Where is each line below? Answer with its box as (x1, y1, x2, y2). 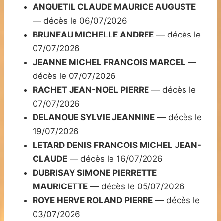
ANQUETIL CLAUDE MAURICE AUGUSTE (33, 2, 196, 12)
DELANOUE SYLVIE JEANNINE (33, 112, 155, 123)
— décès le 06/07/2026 (33, 16, 127, 26)
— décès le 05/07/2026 (88, 182, 184, 192)
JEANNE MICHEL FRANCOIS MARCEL (33, 57, 185, 68)
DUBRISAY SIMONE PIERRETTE (33, 168, 157, 178)
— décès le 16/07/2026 (67, 154, 163, 164)
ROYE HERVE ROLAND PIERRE (33, 195, 153, 206)
